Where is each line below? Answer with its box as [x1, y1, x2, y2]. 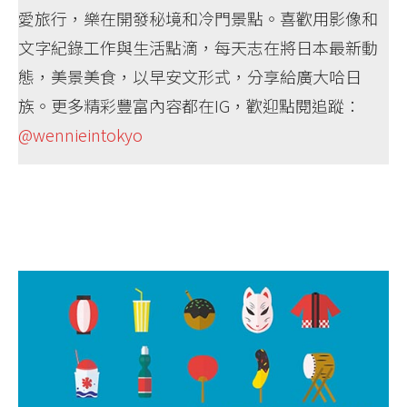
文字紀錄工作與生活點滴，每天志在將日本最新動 [18, 35, 378, 59]
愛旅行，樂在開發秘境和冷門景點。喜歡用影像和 [18, 5, 378, 30]
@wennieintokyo [18, 122, 143, 146]
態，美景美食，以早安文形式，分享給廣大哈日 [18, 64, 362, 88]
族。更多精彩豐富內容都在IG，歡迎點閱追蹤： [18, 93, 361, 117]
